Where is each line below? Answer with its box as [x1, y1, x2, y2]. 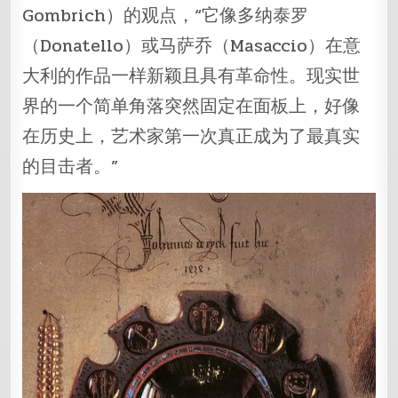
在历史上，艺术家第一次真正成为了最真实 [22, 123, 361, 151]
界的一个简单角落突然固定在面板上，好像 [22, 92, 361, 121]
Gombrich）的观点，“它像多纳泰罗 [22, 2, 309, 30]
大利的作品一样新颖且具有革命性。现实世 [22, 62, 361, 91]
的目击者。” [22, 153, 119, 181]
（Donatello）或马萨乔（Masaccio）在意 [22, 32, 362, 60]
